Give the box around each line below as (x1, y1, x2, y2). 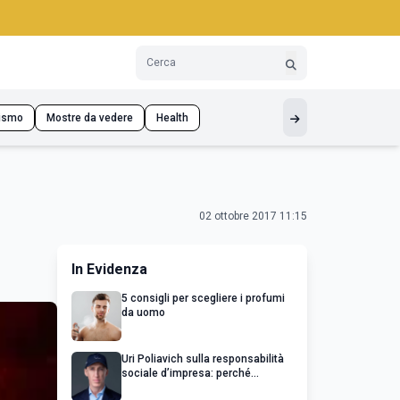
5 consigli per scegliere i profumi (121, 292, 285, 304)
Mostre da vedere (46, 111, 133, 124)
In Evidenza (71, 261, 147, 278)
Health (156, 111, 188, 124)
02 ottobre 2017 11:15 (199, 210, 307, 222)
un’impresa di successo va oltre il (121, 381, 288, 394)
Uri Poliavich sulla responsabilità (121, 353, 284, 365)
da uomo (121, 306, 165, 319)
